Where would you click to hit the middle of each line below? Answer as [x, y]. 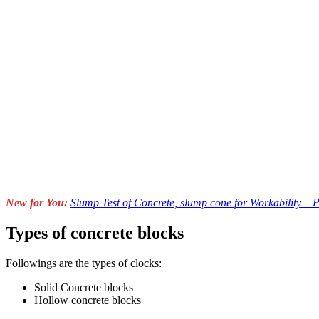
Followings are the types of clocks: [84, 263]
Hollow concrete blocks [88, 300]
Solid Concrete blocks [84, 287]
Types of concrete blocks [95, 232]
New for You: [38, 202]
